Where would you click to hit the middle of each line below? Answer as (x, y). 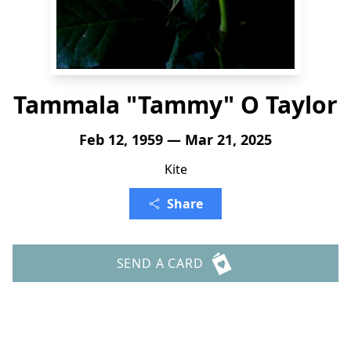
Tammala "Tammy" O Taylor (175, 105)
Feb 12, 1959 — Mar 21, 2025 (175, 139)
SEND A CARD (160, 263)
